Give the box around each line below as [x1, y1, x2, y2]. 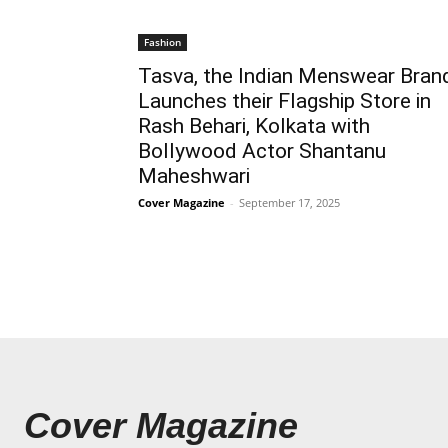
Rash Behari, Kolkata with [138, 113, 370, 138]
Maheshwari [138, 163, 250, 188]
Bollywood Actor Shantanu [138, 138, 386, 163]
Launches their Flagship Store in [138, 88, 431, 113]
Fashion [144, 34, 181, 49]
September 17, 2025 [239, 194, 340, 210]
